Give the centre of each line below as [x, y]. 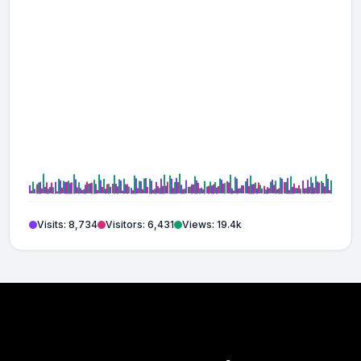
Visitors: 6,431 [140, 225]
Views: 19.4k [212, 225]
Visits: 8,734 [68, 225]
